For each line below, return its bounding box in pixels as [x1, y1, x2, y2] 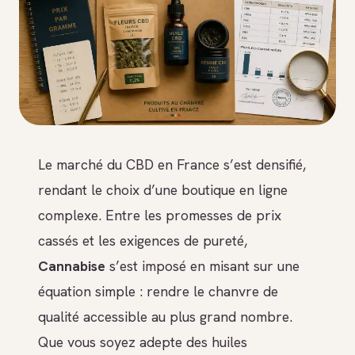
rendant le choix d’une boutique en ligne [38, 181, 288, 200]
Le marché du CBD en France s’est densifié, [38, 155, 306, 174]
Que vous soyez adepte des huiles [38, 333, 247, 352]
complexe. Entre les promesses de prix [38, 206, 281, 225]
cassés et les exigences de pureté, [38, 231, 247, 250]
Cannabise [38, 257, 105, 276]
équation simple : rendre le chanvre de [38, 282, 278, 301]
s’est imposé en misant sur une [105, 257, 300, 276]
